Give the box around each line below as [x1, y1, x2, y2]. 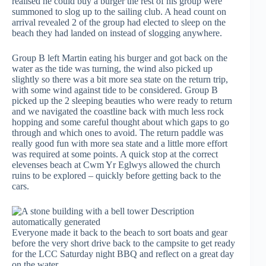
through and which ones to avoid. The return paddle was [12, 128, 223, 138]
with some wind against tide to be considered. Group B [12, 85, 218, 95]
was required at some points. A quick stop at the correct [12, 149, 218, 159]
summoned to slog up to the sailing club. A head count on [12, 7, 226, 17]
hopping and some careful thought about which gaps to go [12, 117, 229, 127]
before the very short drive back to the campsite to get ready [12, 238, 235, 248]
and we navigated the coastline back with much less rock [12, 106, 224, 116]
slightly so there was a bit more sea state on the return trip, [12, 74, 228, 84]
